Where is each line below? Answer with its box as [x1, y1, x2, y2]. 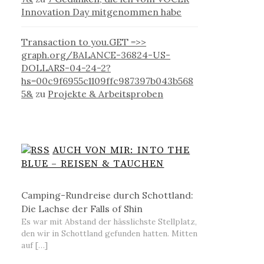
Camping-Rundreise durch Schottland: [21, 189, 194, 201]
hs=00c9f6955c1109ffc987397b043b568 [21, 74, 194, 87]
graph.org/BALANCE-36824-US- [21, 48, 171, 61]
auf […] [21, 240, 48, 250]
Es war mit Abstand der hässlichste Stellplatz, [21, 216, 197, 227]
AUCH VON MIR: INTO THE [52, 143, 190, 157]
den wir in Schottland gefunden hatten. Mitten [21, 228, 198, 239]
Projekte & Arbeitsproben [48, 87, 164, 100]
